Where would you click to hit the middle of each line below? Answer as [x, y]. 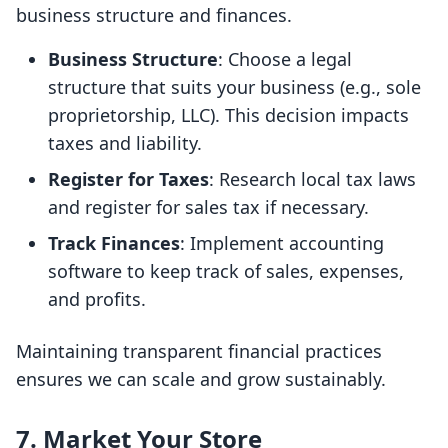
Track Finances [114, 243]
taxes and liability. [125, 143]
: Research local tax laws [312, 179]
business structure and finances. [154, 15]
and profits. [97, 299]
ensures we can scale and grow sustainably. [201, 379]
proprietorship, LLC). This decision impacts [228, 115]
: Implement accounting [282, 243]
